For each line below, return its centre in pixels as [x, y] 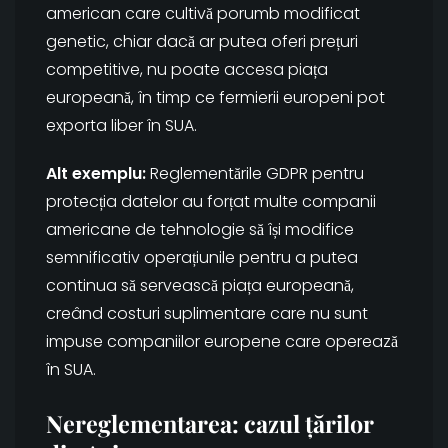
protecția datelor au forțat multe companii [211, 202]
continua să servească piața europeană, [200, 286]
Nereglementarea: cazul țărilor [210, 424]
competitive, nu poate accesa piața [187, 70]
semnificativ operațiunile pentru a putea [202, 258]
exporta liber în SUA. [121, 126]
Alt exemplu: [96, 174]
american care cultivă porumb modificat [203, 14]
